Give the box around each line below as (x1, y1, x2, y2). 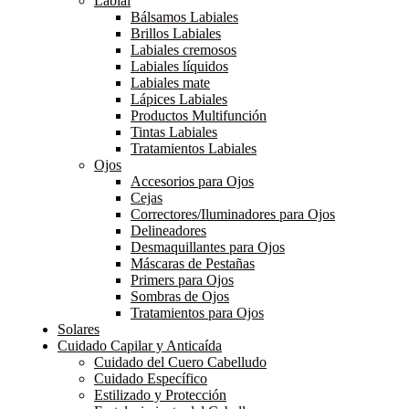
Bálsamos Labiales (131, 8, 238, 25)
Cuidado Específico (94, 370, 207, 386)
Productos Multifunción (131, 107, 267, 123)
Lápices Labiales (131, 90, 227, 107)
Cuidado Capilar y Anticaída (58, 337, 222, 353)
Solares (58, 320, 100, 337)
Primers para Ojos (131, 271, 234, 288)
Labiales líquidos (131, 58, 228, 74)
